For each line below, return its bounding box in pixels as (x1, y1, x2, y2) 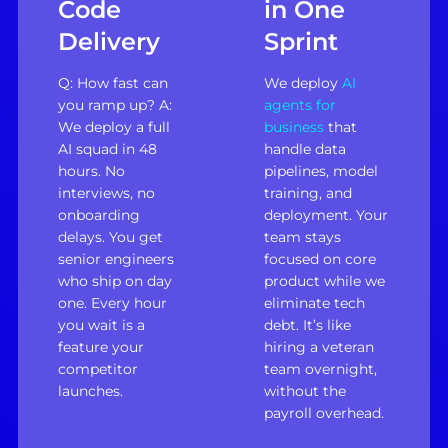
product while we (264, 272, 385, 291)
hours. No (57, 162, 125, 181)
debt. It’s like (264, 316, 351, 335)
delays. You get (57, 228, 163, 247)
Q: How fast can (57, 74, 168, 93)
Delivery (57, 26, 160, 56)
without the (264, 382, 346, 401)
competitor (57, 360, 138, 379)
